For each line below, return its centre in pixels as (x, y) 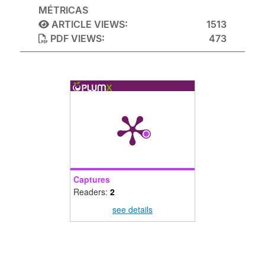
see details (132, 209)
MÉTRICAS (64, 10)
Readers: (92, 192)
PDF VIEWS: (77, 39)
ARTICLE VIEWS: (89, 25)
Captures (92, 180)
